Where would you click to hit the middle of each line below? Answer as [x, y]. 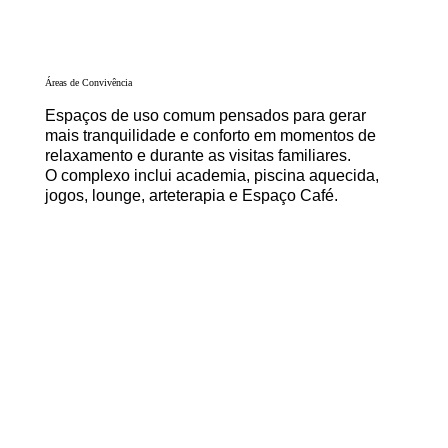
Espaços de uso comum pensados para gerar [205, 115]
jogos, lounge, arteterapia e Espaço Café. [191, 195]
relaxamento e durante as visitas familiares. [197, 155]
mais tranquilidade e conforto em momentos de [210, 135]
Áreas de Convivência [88, 82]
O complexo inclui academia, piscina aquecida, [211, 175]
